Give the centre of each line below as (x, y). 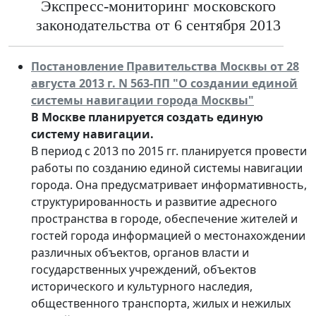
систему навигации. (92, 134)
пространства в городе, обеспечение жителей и (164, 218)
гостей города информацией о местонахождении (168, 235)
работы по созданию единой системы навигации (167, 168)
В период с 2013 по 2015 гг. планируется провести (169, 151)
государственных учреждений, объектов (144, 269)
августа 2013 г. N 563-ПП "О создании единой (164, 83)
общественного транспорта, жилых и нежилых (161, 303)
